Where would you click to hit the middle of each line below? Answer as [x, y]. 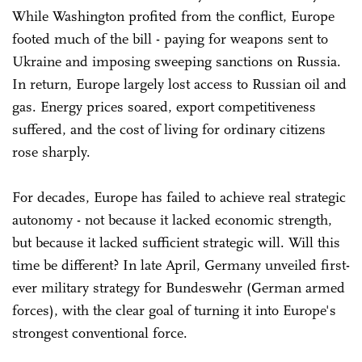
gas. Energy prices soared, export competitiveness [164, 106]
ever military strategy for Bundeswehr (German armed [179, 287]
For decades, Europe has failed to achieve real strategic [179, 197]
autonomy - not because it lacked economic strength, [172, 219]
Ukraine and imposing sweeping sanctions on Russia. [177, 61]
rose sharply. [51, 152]
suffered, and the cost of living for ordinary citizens [169, 129]
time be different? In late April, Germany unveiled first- [181, 265]
